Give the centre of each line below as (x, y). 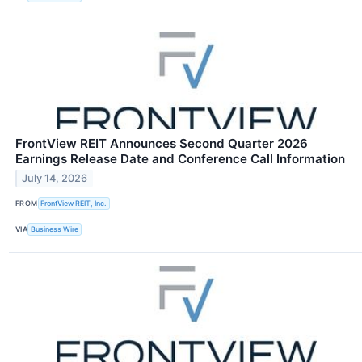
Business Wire (55, 229)
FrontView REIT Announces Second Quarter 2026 (162, 143)
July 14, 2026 (55, 179)
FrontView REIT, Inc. (74, 204)
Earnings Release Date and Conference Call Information (180, 158)
